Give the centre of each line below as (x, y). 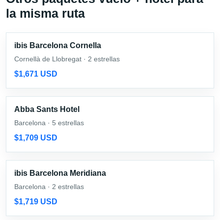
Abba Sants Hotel (47, 110)
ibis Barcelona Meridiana (60, 173)
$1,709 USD (36, 138)
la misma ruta (45, 14)
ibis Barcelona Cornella (58, 46)
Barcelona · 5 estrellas (49, 123)
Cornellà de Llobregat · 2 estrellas (67, 59)
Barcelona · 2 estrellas (49, 187)
